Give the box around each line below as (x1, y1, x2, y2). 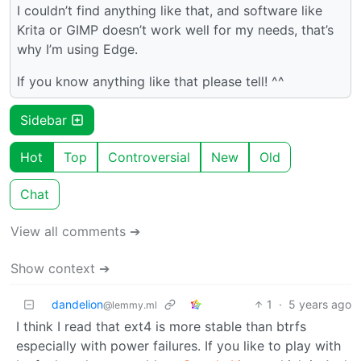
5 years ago (288, 297, 351, 311)
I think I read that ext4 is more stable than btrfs (16, 317, 306, 334)
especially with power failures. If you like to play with (16, 337, 341, 354)
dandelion (52, 297, 103, 311)
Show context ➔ (10, 259, 110, 276)
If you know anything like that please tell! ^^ (17, 73, 284, 89)
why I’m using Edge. (17, 40, 138, 57)
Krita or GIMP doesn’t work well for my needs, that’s (17, 21, 334, 38)
